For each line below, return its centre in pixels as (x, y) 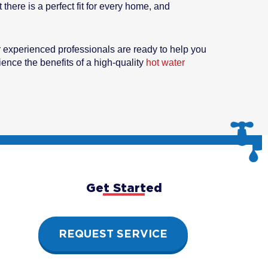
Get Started (124, 188)
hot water (165, 63)
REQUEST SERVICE (113, 234)
